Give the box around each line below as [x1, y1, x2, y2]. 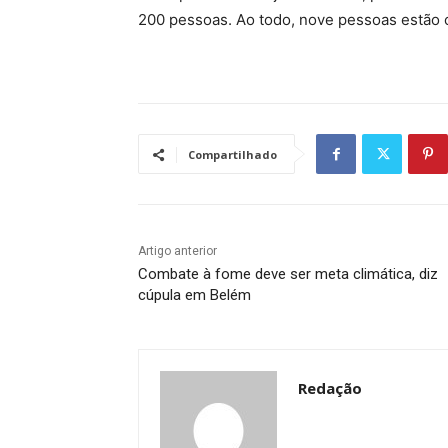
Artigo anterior [138, 244, 217, 259]
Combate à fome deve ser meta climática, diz [138, 265, 438, 284]
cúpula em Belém [138, 286, 251, 305]
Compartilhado [188, 147, 277, 163]
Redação [298, 378, 362, 399]
